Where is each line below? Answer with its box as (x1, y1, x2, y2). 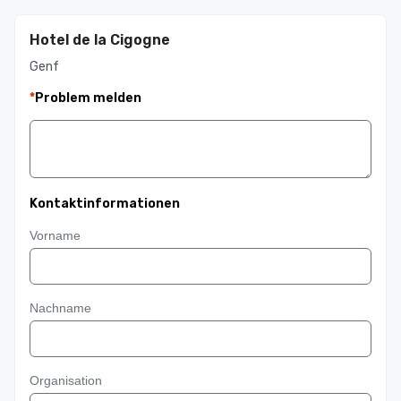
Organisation (30, 373, 102, 388)
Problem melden (35, 90, 141, 106)
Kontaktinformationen (30, 196, 180, 211)
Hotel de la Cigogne (30, 31, 170, 48)
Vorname (30, 228, 81, 243)
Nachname (30, 301, 91, 315)
